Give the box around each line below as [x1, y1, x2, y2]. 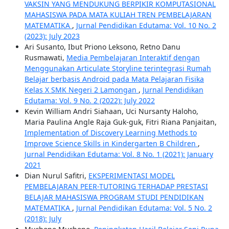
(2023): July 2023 [24, 31, 80, 41]
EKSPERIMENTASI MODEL [88, 171, 175, 181]
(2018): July [24, 214, 61, 224]
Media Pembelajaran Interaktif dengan [66, 53, 200, 63]
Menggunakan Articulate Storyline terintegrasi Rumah [24, 63, 211, 74]
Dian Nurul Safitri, [24, 171, 88, 181]
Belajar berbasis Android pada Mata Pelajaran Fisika [24, 74, 204, 84]
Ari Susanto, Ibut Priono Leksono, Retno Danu [24, 42, 180, 52]
